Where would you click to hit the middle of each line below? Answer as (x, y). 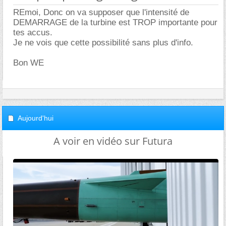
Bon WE (29, 63)
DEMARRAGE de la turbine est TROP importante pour (115, 22)
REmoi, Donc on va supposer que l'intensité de (101, 12)
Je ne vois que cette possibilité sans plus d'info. (103, 43)
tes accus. (33, 33)
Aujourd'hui (36, 118)
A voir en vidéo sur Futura (113, 141)
